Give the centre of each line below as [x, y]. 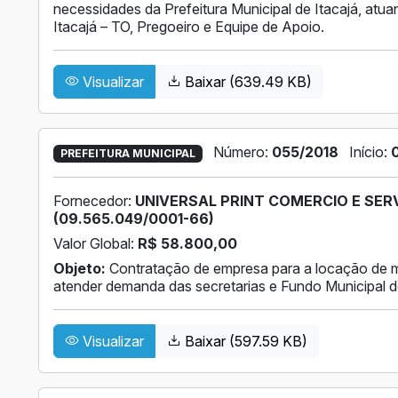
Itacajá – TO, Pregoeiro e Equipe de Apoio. [189, 27]
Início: [370, 152]
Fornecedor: [94, 201]
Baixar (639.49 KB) [247, 82]
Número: [242, 152]
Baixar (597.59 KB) [244, 342]
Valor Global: [96, 244]
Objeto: [80, 269]
